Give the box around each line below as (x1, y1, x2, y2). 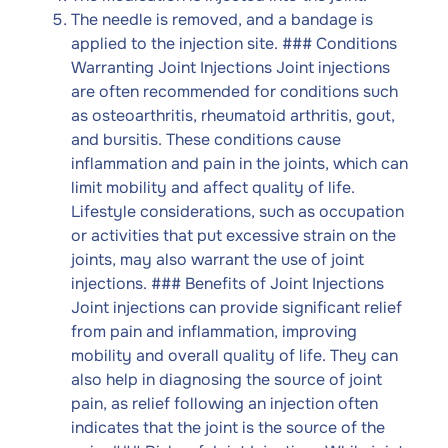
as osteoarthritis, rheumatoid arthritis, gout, (71, 105, 395, 126)
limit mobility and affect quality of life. (71, 177, 355, 198)
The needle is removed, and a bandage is (71, 9, 373, 30)
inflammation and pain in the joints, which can (71, 153, 408, 174)
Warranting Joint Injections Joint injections (71, 57, 390, 78)
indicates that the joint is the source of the (71, 417, 385, 438)
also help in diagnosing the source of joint (71, 369, 382, 390)
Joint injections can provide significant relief (71, 297, 402, 318)
